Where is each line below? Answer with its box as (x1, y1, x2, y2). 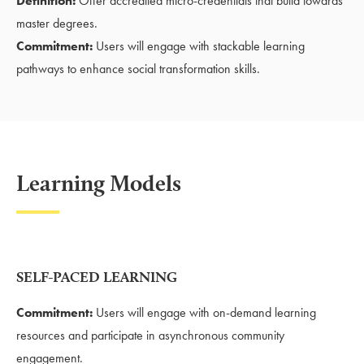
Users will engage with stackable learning (93, 37, 305, 54)
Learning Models (16, 168, 181, 197)
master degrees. (16, 14, 97, 32)
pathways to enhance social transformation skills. (16, 59, 260, 77)
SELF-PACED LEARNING (16, 267, 177, 285)
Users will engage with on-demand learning (93, 303, 316, 321)
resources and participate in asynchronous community (16, 326, 284, 344)
